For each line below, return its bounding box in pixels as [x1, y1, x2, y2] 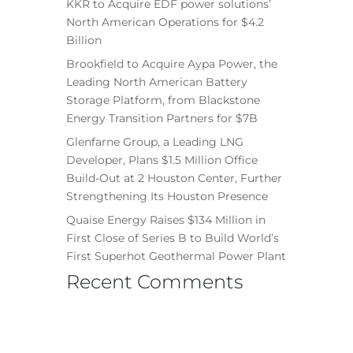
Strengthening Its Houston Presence [66, 189, 268, 204]
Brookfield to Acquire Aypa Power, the [66, 57, 277, 72]
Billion [66, 33, 102, 48]
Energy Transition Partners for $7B [66, 111, 258, 126]
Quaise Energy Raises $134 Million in [66, 213, 266, 228]
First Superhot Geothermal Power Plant [66, 249, 286, 264]
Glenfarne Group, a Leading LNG [66, 135, 243, 150]
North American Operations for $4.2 [66, 15, 264, 30]
